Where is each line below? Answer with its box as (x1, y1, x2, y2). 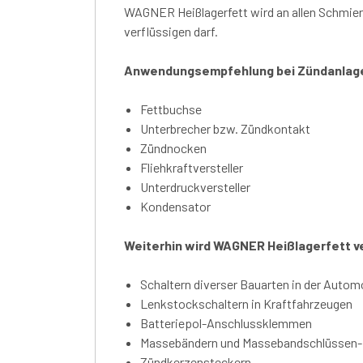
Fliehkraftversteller (140, 159, 243, 175)
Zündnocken (140, 139, 207, 156)
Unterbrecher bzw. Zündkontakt (140, 120, 310, 136)
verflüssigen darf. (124, 23, 218, 39)
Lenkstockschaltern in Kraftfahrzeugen (140, 295, 352, 311)
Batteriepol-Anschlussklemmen (140, 314, 312, 331)
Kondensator (140, 198, 211, 214)
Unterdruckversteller (140, 178, 250, 194)
